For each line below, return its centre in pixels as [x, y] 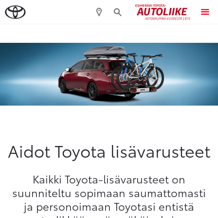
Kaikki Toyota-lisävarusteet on [109, 178]
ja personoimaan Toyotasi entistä [109, 206]
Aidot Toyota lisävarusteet [109, 150]
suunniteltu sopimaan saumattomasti [109, 192]
